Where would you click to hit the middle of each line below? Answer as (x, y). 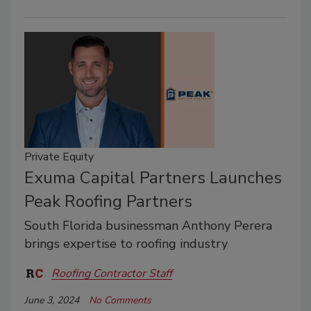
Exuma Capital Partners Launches (153, 178)
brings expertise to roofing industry (126, 244)
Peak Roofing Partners (108, 202)
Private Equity (59, 157)
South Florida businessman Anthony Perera (148, 226)
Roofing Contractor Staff (112, 273)
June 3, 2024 (52, 301)
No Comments (120, 301)
